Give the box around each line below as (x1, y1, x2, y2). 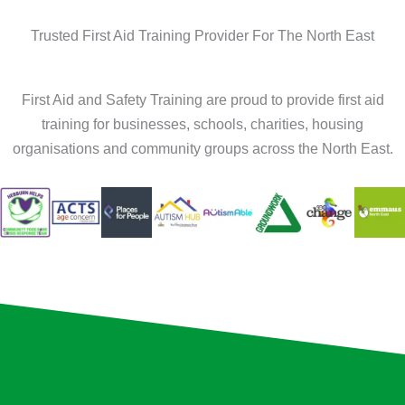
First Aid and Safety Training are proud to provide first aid (21, 91, 384, 108)
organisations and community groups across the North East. (12, 140, 393, 157)
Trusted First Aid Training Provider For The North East (31, 27, 374, 44)
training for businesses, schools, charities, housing (42, 116, 363, 133)
